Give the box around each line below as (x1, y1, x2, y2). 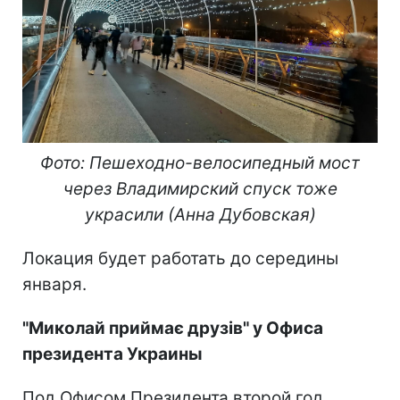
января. (22, 274, 87, 296)
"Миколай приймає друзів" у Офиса (22, 318, 323, 339)
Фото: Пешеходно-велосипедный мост (40, 153, 360, 174)
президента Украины (22, 344, 203, 365)
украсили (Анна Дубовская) (84, 204, 316, 226)
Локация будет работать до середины (22, 248, 338, 270)
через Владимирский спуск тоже (62, 179, 337, 200)
